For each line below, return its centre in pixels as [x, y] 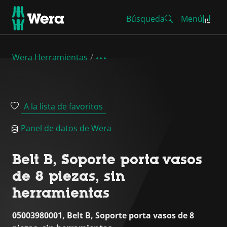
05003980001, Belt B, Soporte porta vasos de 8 [103, 215]
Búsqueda [145, 19]
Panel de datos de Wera [66, 128]
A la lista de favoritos [63, 106]
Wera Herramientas [50, 57]
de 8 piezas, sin [69, 176]
